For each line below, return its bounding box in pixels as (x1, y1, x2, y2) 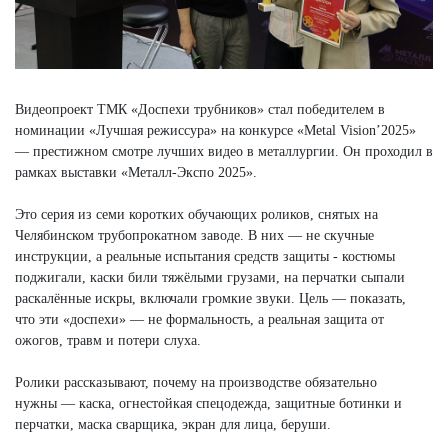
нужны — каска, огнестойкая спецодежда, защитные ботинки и (15, 396, 402, 412)
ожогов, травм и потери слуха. (15, 333, 201, 349)
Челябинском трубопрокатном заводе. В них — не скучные (15, 228, 374, 244)
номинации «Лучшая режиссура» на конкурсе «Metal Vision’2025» (15, 123, 416, 139)
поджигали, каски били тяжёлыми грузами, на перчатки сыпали (15, 270, 405, 286)
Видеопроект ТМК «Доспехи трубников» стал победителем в (15, 102, 385, 118)
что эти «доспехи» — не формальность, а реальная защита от (15, 312, 384, 328)
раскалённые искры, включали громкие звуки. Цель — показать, (15, 291, 406, 307)
